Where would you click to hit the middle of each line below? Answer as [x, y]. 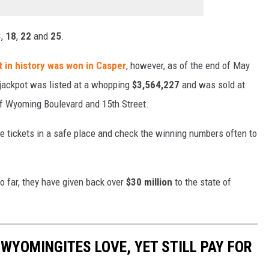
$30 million [149, 182]
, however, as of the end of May [188, 66]
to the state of [202, 182]
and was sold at [212, 85]
